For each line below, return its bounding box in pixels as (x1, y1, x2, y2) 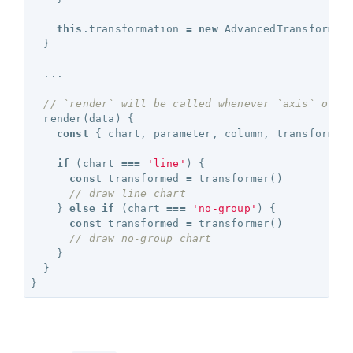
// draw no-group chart (69, 232, 218, 244)
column (225, 128, 264, 139)
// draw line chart (69, 188, 193, 199)
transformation (88, 23, 180, 35)
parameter (153, 128, 212, 139)
